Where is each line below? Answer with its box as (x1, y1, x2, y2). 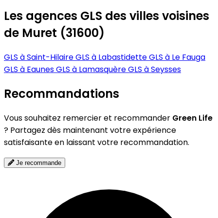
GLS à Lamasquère (56, 64, 128, 75)
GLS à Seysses (128, 64, 181, 75)
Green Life (172, 112, 213, 124)
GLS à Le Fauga (149, 52, 205, 63)
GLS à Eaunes (4, 64, 56, 75)
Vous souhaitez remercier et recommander (4, 112, 172, 124)
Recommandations (4, 86, 119, 102)
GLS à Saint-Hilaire (4, 52, 75, 63)
